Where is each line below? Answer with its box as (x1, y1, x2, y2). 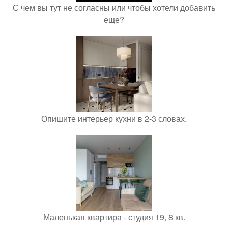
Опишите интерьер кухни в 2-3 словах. (41, 112, 187, 124)
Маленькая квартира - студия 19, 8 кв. (43, 211, 185, 223)
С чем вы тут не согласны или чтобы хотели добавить (13, 1, 215, 13)
